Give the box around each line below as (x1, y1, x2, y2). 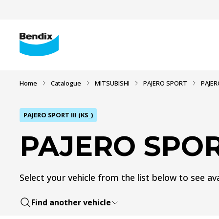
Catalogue (51, 79, 81, 88)
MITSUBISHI (95, 79, 130, 88)
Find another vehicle (31, 197, 111, 208)
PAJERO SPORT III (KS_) (23, 110, 93, 119)
